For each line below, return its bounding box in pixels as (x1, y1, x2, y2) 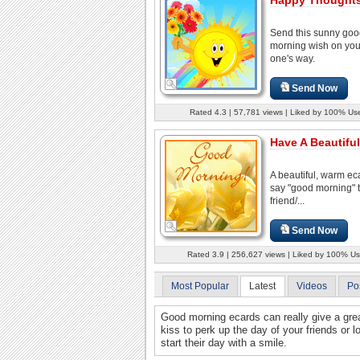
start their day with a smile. (160, 337, 287, 350)
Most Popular (171, 280, 229, 292)
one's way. (270, 52, 315, 64)
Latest (249, 280, 276, 292)
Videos (296, 280, 327, 292)
